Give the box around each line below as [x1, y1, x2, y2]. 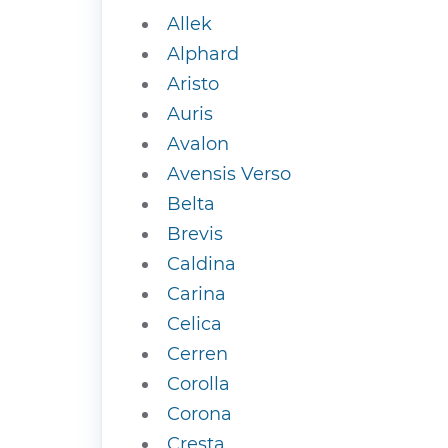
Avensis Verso [167, 163, 291, 185]
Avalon [167, 133, 229, 155]
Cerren [167, 343, 228, 365]
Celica [167, 313, 222, 335]
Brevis [167, 223, 223, 245]
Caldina [167, 253, 236, 275]
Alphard [167, 43, 239, 65]
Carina [167, 283, 226, 305]
